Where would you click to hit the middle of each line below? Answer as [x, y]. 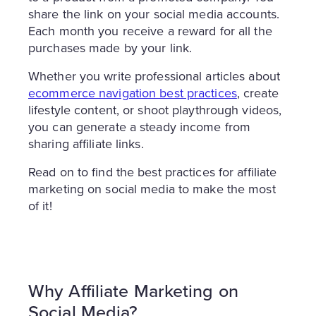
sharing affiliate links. [86, 144]
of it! [40, 206]
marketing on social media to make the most [152, 189]
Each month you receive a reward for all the [150, 31]
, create [257, 93]
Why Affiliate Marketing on [133, 291]
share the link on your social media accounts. [154, 14]
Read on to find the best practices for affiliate [153, 172]
